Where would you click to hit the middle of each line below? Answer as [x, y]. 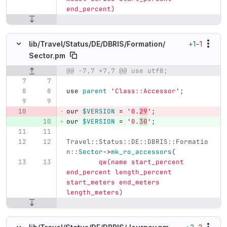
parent [94, 91]
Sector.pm [47, 55]
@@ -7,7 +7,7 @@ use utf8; [117, 71]
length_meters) [94, 193]
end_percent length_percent [121, 172]
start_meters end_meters [115, 182]
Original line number [44, 71]
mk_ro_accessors [141, 152]
